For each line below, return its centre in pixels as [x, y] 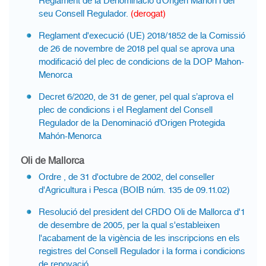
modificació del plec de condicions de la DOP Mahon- [141, 62]
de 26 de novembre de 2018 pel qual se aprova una [137, 49]
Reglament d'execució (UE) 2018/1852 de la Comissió [142, 36]
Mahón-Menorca [70, 136]
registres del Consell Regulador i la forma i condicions [142, 251]
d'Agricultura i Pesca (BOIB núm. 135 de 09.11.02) [134, 190]
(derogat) [148, 14]
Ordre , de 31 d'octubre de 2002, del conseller [126, 177]
